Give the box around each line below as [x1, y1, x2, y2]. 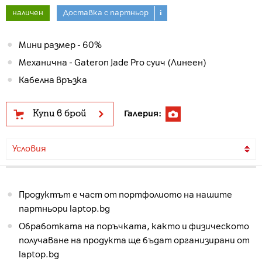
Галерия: [124, 108, 161, 119]
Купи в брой [33, 108, 86, 119]
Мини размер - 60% [19, 40, 102, 50]
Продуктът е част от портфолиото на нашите [19, 189, 232, 200]
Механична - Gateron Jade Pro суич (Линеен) [19, 57, 206, 68]
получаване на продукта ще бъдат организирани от [19, 235, 250, 246]
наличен [12, 8, 43, 17]
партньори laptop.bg [19, 204, 110, 214]
